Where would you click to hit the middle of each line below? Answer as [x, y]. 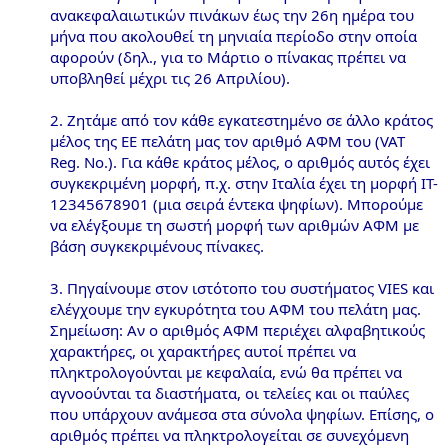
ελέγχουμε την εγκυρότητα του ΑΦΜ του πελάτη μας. [235, 309]
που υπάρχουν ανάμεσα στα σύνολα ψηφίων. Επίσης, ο [242, 414]
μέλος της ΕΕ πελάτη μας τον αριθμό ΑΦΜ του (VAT [227, 141]
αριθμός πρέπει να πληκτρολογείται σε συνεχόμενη [229, 435]
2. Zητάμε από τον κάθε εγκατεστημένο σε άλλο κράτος [241, 120]
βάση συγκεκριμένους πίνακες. [157, 246]
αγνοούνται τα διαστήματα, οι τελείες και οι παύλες [229, 393]
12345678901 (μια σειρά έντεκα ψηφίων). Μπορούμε [236, 204]
